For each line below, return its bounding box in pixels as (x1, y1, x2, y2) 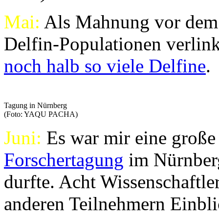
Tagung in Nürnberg (4, 101, 67, 110)
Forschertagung (4, 149, 124, 171)
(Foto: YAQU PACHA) (4, 110, 78, 119)
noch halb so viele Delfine (4, 55, 206, 77)
